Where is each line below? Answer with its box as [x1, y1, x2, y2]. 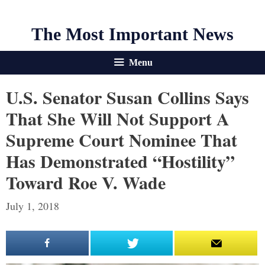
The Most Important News [31, 24, 234, 44]
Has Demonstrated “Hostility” [6, 148, 235, 174]
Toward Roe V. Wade [6, 169, 166, 195]
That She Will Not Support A [6, 105, 230, 131]
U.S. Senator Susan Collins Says [6, 84, 249, 110]
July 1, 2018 [6, 199, 59, 213]
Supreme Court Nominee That [6, 127, 237, 153]
